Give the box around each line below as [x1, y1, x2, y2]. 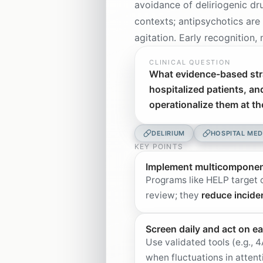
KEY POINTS [134, 142, 183, 151]
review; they [146, 190, 201, 201]
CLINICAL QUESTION [149, 58, 231, 66]
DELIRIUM [151, 129, 185, 137]
